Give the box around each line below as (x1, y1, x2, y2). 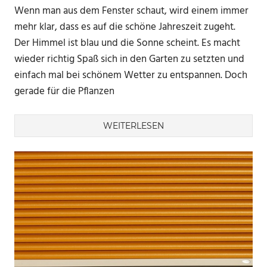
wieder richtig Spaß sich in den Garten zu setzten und (14, 51, 244, 67)
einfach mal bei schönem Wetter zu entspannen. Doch (14, 67, 247, 83)
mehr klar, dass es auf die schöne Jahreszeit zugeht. (14, 18, 235, 35)
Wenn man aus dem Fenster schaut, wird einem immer (14, 2, 249, 19)
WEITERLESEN (103, 120, 164, 132)
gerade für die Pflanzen (14, 83, 114, 100)
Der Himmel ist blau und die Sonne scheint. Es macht (14, 35, 240, 51)
